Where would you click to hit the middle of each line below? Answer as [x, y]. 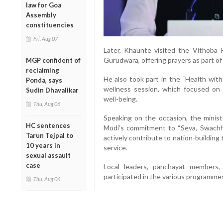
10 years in [43, 145]
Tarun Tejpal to [50, 135]
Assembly [41, 15]
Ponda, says [44, 80]
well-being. [120, 99]
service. [115, 148]
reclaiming [43, 70]
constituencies [50, 25]
